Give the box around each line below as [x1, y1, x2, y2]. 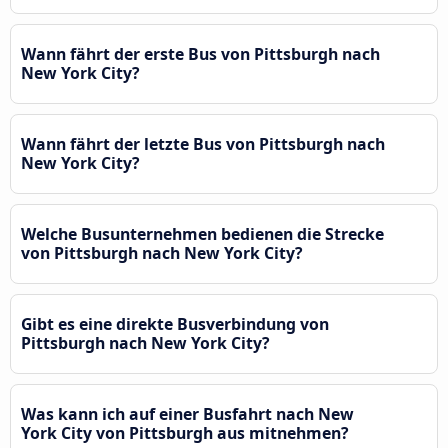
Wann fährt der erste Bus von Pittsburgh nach [21, 42, 380, 65]
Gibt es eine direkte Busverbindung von [21, 312, 329, 335]
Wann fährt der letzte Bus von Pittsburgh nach [21, 132, 385, 155]
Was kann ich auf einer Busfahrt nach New [21, 402, 354, 425]
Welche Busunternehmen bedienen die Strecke [21, 222, 384, 245]
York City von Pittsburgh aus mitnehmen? [21, 421, 349, 444]
